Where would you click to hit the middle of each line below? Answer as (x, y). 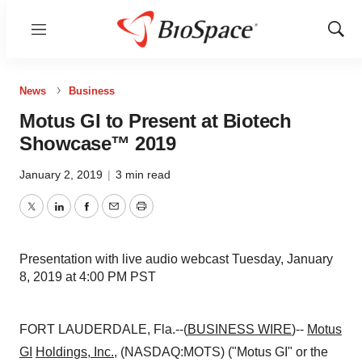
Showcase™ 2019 (97, 143)
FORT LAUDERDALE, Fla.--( (103, 329)
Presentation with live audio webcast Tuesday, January (176, 259)
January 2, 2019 (63, 175)
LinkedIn (82, 216)
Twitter (49, 216)
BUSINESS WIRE (240, 329)
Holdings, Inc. (75, 352)
